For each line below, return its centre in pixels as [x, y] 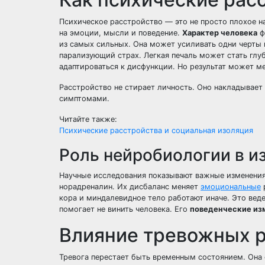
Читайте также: [88, 119]
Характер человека [220, 33]
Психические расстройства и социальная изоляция [156, 130]
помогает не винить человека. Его [125, 209]
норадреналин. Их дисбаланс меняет [130, 187]
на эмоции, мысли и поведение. [121, 33]
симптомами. [84, 98]
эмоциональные [231, 187]
